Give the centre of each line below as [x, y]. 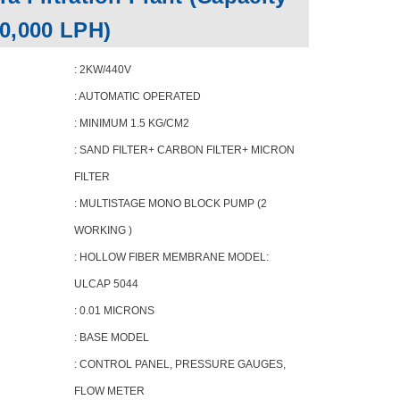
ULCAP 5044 [106, 284]
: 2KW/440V [102, 70]
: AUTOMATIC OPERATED [137, 96]
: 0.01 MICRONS [114, 311]
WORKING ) [103, 230]
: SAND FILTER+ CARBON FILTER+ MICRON [184, 150]
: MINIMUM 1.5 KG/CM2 [131, 123]
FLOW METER [109, 391]
